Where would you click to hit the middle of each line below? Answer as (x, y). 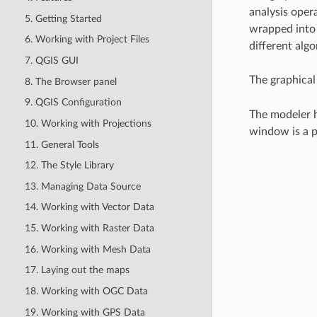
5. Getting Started (63, 18)
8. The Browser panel (70, 81)
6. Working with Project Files (87, 40)
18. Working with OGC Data (86, 291)
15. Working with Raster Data (89, 228)
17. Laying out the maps (77, 270)
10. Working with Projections (88, 123)
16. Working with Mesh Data (87, 249)
